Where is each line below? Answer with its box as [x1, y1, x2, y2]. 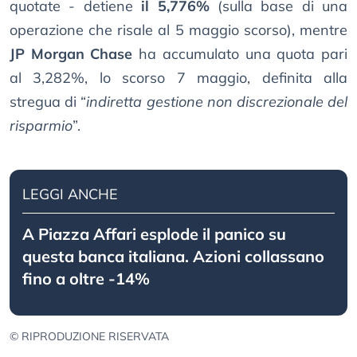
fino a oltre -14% [22, 269, 150, 289]
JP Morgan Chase [10, 45, 133, 64]
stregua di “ [10, 92, 87, 112]
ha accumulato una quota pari [132, 45, 348, 64]
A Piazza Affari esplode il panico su [22, 224, 286, 245]
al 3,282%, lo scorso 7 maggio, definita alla [10, 69, 347, 88]
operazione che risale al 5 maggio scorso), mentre [10, 21, 347, 40]
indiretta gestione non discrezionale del [86, 92, 348, 112]
